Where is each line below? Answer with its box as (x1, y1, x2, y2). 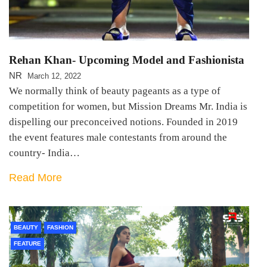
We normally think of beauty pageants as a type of (9, 85, 221, 97)
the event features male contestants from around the (9, 132, 227, 144)
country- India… (9, 147, 80, 159)
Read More (9, 172, 62, 184)
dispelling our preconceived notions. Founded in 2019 (9, 116, 238, 128)
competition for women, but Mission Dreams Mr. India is (9, 101, 247, 113)
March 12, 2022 (27, 72, 81, 81)
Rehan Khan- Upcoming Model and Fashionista (9, 54, 244, 67)
